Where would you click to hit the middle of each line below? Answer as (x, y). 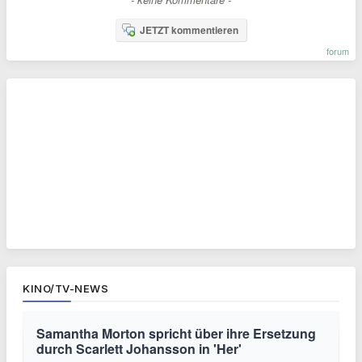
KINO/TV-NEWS (65, 288)
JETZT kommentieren (189, 29)
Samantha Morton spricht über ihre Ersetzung (176, 333)
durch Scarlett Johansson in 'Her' (139, 348)
